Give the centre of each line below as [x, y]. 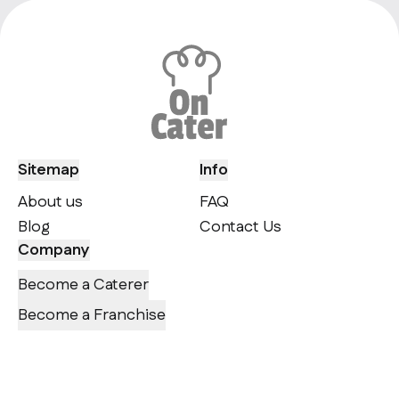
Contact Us [240, 228]
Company [54, 251]
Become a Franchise [92, 316]
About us [50, 203]
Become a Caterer [83, 285]
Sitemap [49, 171]
